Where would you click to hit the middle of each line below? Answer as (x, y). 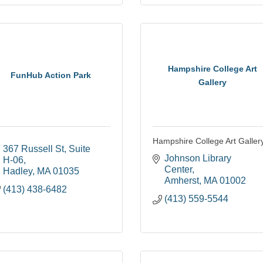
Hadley (18, 171)
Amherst (182, 181)
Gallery (212, 82)
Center (178, 170)
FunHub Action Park (51, 75)
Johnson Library (198, 159)
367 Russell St (33, 149)
